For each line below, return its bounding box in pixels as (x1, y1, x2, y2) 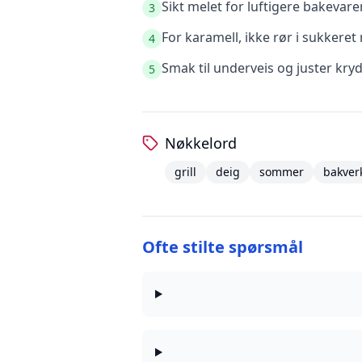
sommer (259, 164, 304, 179)
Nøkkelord (165, 133, 237, 153)
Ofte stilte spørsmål (142, 236, 303, 258)
